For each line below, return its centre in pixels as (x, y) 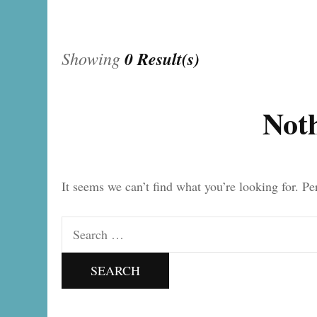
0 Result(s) (162, 59)
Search (78, 226)
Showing (93, 58)
